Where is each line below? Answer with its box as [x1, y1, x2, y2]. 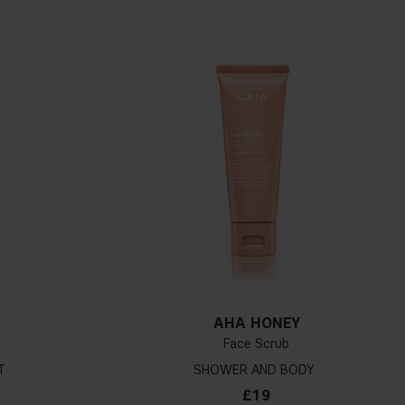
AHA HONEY [212, 315, 300, 333]
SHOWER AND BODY [193, 363, 316, 379]
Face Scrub [223, 336, 290, 353]
